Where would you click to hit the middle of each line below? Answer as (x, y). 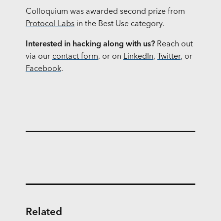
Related (44, 212)
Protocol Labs (50, 24)
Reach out (174, 45)
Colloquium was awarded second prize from (105, 12)
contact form (75, 57)
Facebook (43, 69)
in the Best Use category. (119, 24)
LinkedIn (138, 57)
